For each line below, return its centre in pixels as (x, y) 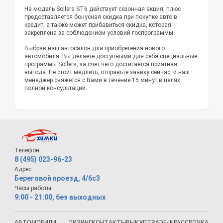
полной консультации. (56, 88)
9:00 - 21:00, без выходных (60, 197)
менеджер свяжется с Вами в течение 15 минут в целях (102, 80)
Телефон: (28, 151)
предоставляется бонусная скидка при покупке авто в (101, 17)
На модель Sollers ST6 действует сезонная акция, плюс (103, 9)
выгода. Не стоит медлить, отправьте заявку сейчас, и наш (107, 72)
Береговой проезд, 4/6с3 (57, 178)
